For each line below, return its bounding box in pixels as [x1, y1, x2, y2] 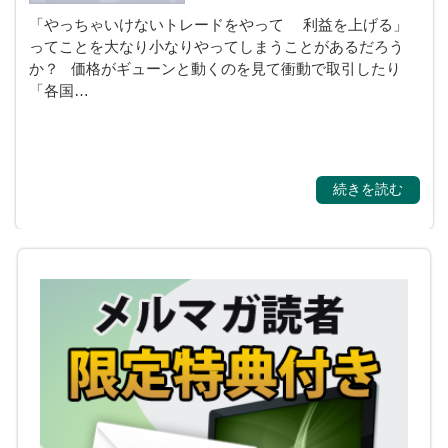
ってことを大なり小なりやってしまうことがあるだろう [28, 37, 404, 55]
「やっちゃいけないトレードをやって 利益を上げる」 [28, 15, 416, 33]
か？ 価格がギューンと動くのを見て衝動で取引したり [28, 59, 401, 77]
